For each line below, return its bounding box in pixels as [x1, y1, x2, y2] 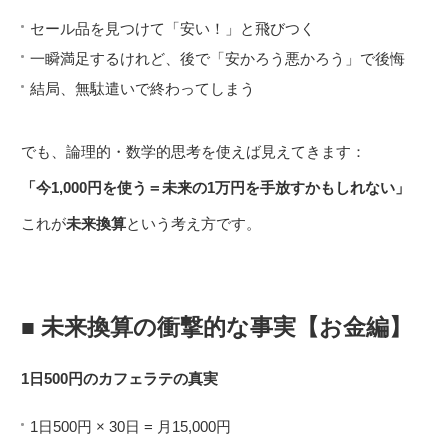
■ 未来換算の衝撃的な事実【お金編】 [21, 314, 412, 340]
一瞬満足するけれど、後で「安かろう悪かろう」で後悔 [30, 50, 405, 68]
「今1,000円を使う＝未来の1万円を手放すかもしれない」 [21, 179, 410, 197]
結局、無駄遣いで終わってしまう [30, 80, 255, 98]
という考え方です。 [126, 215, 265, 233]
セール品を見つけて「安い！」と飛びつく [30, 20, 315, 38]
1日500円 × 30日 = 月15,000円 [30, 418, 231, 436]
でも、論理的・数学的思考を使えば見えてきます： [21, 143, 366, 161]
